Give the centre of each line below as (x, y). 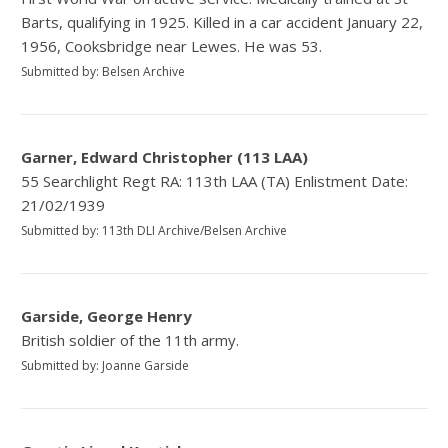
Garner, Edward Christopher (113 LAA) (165, 157)
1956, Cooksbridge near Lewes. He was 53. (172, 46)
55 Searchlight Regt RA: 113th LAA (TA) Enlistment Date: (215, 181)
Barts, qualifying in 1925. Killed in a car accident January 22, (222, 22)
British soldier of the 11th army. (130, 340)
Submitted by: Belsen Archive (103, 72)
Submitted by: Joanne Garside (105, 366)
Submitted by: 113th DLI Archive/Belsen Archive (154, 231)
